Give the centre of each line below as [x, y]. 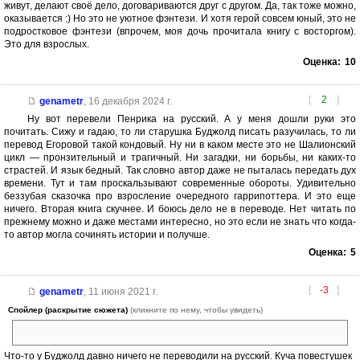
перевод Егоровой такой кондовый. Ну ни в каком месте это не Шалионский [180, 144]
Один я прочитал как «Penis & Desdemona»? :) [124, 332]
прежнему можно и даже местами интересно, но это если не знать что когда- [180, 221]
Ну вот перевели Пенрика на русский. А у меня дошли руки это [191, 119]
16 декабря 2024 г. [130, 101]
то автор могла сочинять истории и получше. [107, 234]
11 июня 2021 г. [123, 291]
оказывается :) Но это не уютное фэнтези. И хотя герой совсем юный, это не [180, 18]
